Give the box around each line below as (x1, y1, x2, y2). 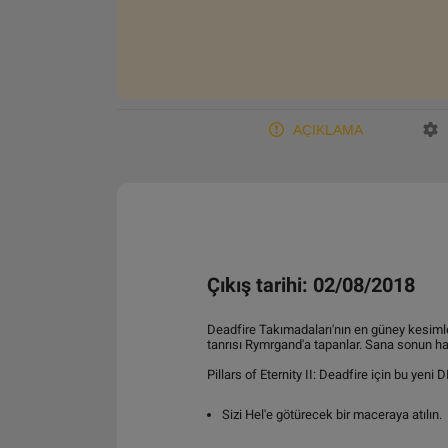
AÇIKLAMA (293, 121, 363, 138)
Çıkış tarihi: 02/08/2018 (207, 273, 415, 297)
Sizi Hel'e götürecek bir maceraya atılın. (222, 407, 442, 422)
